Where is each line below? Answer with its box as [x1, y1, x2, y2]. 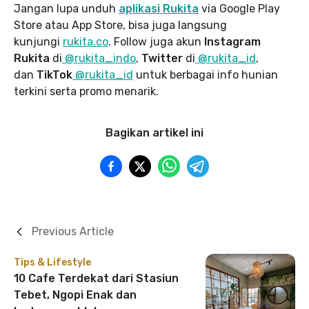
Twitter [141, 52, 186, 65]
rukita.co [63, 35, 108, 48]
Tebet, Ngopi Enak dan [14, 288, 137, 301]
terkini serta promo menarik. [14, 85, 159, 98]
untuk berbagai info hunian [133, 68, 278, 81]
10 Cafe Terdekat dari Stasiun [14, 272, 179, 285]
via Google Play [199, 2, 280, 15]
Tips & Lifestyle [14, 257, 91, 268]
